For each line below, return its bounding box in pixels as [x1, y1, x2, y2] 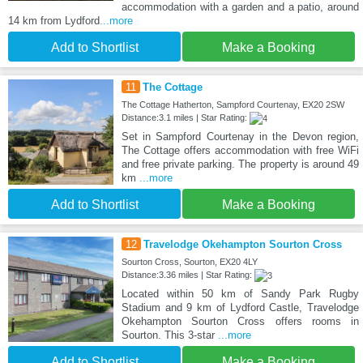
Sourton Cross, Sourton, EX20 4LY [121, 257, 258, 267]
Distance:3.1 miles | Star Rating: [121, 113, 250, 123]
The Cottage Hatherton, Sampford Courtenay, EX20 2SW [121, 100, 344, 110]
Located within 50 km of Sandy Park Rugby [121, 288, 359, 301]
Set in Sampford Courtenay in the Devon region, [121, 130, 359, 143]
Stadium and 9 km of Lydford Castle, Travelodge [121, 301, 359, 314]
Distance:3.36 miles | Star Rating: [121, 270, 254, 280]
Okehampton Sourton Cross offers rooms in [121, 315, 359, 328]
